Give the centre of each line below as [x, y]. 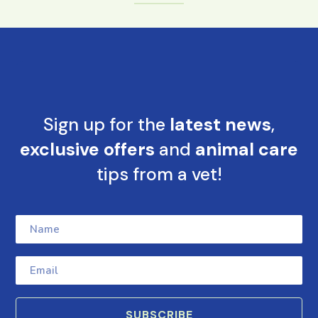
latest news [220, 125]
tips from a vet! [159, 175]
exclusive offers [87, 150]
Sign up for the [106, 125]
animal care [247, 150]
